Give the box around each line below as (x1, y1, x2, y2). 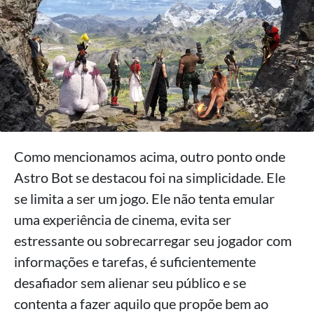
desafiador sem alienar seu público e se (14, 274, 246, 292)
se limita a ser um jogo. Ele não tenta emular (14, 190, 275, 207)
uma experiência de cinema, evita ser (14, 211, 231, 228)
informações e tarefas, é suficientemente (14, 253, 256, 271)
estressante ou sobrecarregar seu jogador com (14, 232, 292, 250)
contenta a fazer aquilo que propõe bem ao (14, 295, 268, 313)
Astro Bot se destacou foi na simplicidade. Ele (14, 169, 285, 186)
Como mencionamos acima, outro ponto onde (14, 148, 285, 165)
